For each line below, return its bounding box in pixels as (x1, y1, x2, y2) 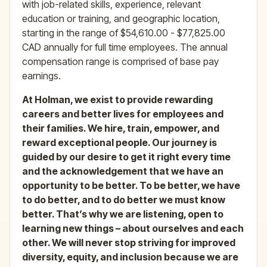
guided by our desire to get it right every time (22, 151, 231, 163)
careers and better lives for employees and (22, 108, 223, 120)
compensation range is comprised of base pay (22, 55, 219, 68)
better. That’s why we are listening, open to (22, 208, 223, 221)
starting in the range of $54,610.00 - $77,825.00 (22, 27, 225, 39)
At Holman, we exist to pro (22, 94, 143, 106)
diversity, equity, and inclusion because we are (22, 251, 238, 263)
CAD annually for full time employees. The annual (22, 41, 228, 54)
